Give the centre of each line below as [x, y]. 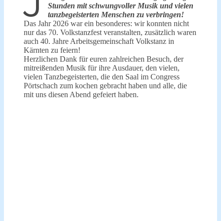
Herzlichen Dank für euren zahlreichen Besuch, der [104, 59]
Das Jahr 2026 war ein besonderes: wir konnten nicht [106, 23]
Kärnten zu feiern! [52, 50]
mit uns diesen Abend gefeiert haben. [81, 94]
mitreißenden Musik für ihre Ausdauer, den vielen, [102, 68]
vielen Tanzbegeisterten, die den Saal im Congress [102, 76]
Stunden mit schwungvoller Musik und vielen [121, 5]
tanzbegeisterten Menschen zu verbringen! [116, 14]
